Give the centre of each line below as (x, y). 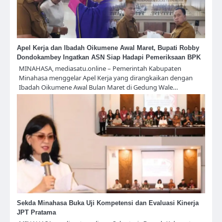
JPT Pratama (36, 213)
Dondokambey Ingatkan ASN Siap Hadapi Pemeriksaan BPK (109, 57)
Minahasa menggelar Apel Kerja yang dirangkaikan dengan (106, 78)
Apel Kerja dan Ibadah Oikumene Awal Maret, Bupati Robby (108, 48)
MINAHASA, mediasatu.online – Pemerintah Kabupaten (100, 69)
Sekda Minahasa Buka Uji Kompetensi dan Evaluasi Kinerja (108, 203)
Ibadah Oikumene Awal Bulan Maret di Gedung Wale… (98, 87)
